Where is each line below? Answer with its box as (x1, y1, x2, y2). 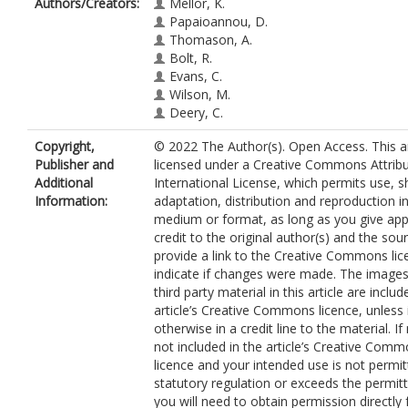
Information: (35, 192, 107, 209)
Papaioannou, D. (169, 13, 268, 30)
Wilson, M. (169, 86, 230, 103)
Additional (35, 174, 93, 191)
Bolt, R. (169, 49, 212, 66)
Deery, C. (169, 104, 223, 121)
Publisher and (35, 156, 114, 173)
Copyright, (35, 138, 95, 155)
